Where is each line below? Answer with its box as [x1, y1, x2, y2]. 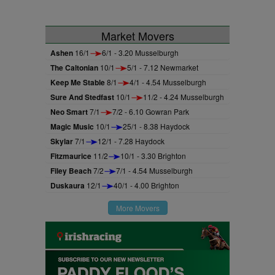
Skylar [50, 136, 73, 147]
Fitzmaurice [50, 150, 91, 161]
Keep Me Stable [50, 77, 105, 88]
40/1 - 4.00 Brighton [114, 180, 179, 190]
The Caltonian [50, 62, 98, 73]
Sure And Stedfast [50, 91, 114, 103]
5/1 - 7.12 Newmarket [127, 62, 198, 72]
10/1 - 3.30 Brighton [120, 150, 186, 161]
